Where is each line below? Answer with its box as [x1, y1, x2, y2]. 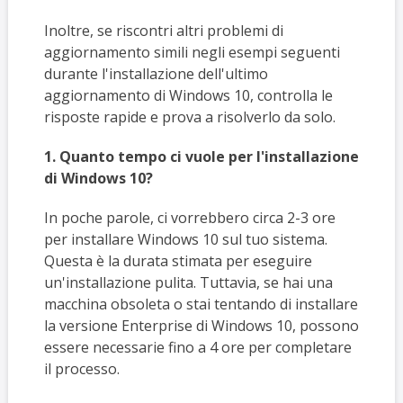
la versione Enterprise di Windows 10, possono [43, 316, 359, 336]
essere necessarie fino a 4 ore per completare [43, 337, 352, 358]
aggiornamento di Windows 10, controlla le [43, 85, 333, 106]
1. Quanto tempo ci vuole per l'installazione [43, 147, 359, 167]
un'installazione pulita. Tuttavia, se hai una [43, 273, 333, 293]
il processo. [43, 359, 120, 380]
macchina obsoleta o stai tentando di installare [43, 294, 358, 315]
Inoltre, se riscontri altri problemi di [43, 21, 283, 41]
